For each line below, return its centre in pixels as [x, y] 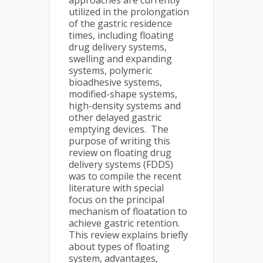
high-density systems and [125, 106]
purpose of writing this [119, 141]
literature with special [116, 188]
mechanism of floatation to [128, 211]
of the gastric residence [120, 23]
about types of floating [119, 247]
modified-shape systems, [123, 94]
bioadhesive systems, [115, 82]
